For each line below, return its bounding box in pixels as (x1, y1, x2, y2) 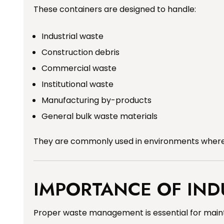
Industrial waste (41, 30, 103, 42)
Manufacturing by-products (41, 94, 151, 106)
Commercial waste (41, 62, 116, 74)
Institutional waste (41, 78, 113, 90)
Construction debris (41, 46, 119, 58)
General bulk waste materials (41, 110, 157, 122)
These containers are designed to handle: (33, 3, 196, 15)
